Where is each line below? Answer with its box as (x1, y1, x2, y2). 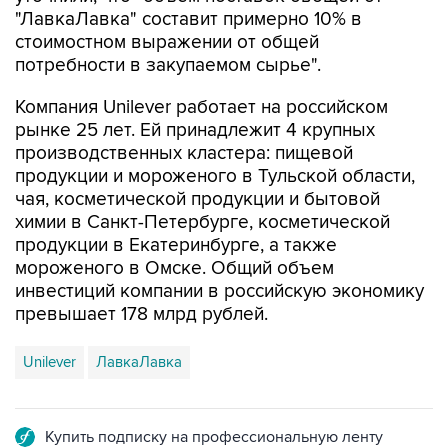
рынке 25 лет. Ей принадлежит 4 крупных (15, 119, 375, 142)
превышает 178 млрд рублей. (15, 303, 268, 326)
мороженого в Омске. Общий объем (15, 257, 334, 280)
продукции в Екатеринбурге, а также (15, 234, 337, 257)
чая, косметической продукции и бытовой (15, 188, 380, 211)
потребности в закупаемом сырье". (15, 54, 321, 77)
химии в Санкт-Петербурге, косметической (15, 211, 390, 234)
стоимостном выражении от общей (15, 31, 319, 54)
